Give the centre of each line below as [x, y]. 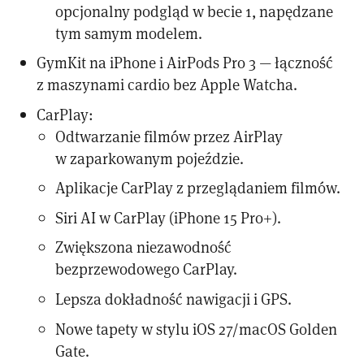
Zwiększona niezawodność [144, 247]
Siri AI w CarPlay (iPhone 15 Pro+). [169, 217]
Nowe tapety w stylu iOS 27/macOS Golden [197, 328]
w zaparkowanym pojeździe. [150, 158]
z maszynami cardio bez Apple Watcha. [167, 84]
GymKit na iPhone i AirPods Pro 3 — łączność [185, 63]
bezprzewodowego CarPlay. [147, 269]
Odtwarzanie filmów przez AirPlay [169, 136]
